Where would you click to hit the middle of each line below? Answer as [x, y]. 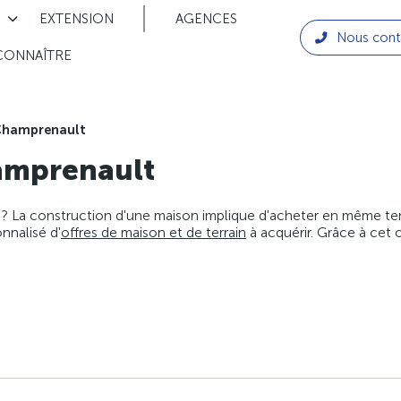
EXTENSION [76, 18]
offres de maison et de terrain [154, 233]
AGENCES [206, 18]
